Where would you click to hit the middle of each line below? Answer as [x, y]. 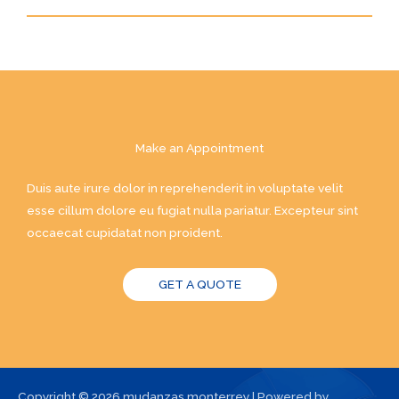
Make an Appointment [199, 147]
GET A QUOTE [199, 284]
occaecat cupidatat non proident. [125, 232]
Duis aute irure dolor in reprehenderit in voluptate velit [185, 187]
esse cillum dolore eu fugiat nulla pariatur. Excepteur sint [192, 210]
